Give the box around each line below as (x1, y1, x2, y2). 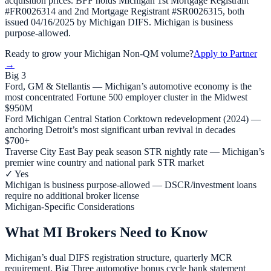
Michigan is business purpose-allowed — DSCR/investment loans (5, 179, 256, 190)
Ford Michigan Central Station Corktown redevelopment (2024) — (5, 113, 261, 124)
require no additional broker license (5, 190, 139, 201)
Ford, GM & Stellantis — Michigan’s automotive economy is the (5, 80, 252, 91)
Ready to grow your (5, 48, 84, 59)
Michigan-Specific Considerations (5, 201, 134, 212)
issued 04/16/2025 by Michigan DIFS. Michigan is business (5, 16, 233, 27)
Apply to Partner (194, 48, 257, 59)
